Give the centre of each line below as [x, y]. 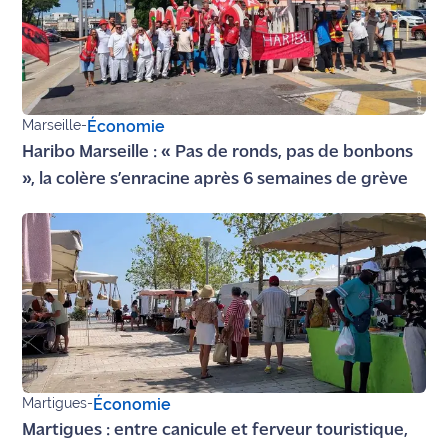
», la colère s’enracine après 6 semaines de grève [215, 179]
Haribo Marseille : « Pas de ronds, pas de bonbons [218, 152]
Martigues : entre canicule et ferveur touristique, [215, 430]
